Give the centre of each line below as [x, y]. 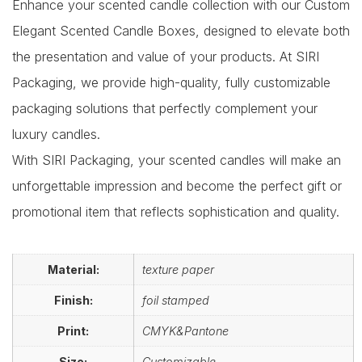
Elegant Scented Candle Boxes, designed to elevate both [181, 30]
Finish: [73, 300]
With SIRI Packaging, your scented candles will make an [177, 160]
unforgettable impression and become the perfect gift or [177, 185]
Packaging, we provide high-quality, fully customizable [171, 82]
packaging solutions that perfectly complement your [165, 108]
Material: [73, 269]
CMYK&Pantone [185, 330]
